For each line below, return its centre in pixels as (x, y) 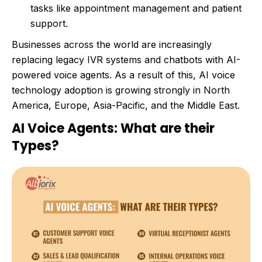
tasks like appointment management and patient (136, 8)
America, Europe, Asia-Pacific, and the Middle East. (126, 105)
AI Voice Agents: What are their (113, 128)
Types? (35, 146)
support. (49, 23)
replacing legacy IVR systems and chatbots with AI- (126, 59)
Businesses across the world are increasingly (112, 44)
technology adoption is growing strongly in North (121, 90)
